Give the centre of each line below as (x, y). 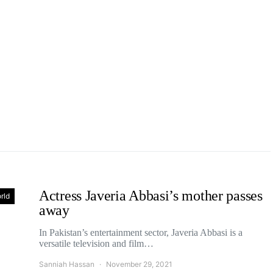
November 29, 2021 (139, 264)
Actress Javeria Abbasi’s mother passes (151, 196)
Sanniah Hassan (67, 264)
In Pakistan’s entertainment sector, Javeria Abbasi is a (141, 232)
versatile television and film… (96, 243)
